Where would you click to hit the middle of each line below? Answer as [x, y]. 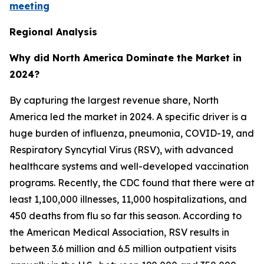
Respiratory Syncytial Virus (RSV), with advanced [121, 149]
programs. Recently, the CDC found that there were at [132, 182]
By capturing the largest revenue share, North [114, 100]
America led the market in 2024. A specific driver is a [128, 116]
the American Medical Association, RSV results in [119, 232]
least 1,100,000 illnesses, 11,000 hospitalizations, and [128, 199]
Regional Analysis [53, 32]
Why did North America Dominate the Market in [126, 57]
